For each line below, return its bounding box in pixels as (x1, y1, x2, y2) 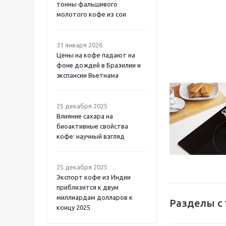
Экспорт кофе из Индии (56, 174, 131, 181)
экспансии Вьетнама (56, 72, 119, 79)
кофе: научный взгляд (56, 133, 125, 140)
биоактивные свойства (56, 123, 128, 130)
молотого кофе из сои (56, 11, 126, 18)
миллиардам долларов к (56, 194, 133, 201)
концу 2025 (56, 204, 90, 211)
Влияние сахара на (56, 112, 113, 120)
